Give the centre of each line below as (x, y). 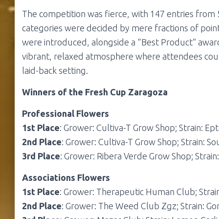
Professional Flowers (66, 114)
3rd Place (41, 156)
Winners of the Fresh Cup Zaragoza (95, 92)
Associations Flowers (66, 178)
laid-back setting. (55, 71)
